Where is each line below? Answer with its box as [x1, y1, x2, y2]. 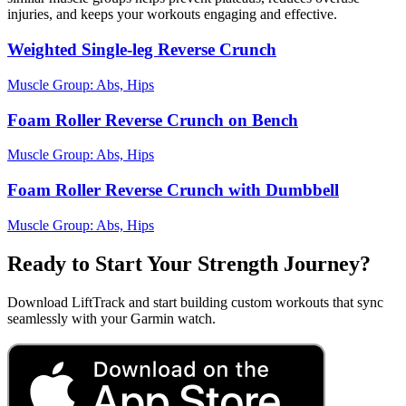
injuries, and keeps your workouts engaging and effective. [7, 6, 337, 23]
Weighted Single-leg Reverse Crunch [7, 40, 276, 60]
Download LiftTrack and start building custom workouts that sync [7, 294, 383, 310]
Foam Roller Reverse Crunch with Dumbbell [7, 180, 339, 200]
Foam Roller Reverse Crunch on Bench [7, 110, 298, 130]
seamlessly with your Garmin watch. [7, 310, 216, 326]
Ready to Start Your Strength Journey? [7, 251, 371, 275]
